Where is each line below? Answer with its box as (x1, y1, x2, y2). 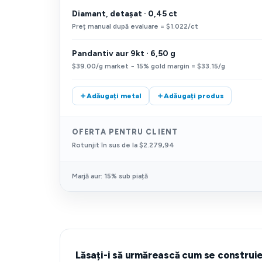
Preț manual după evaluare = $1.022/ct (72, 22, 198, 30)
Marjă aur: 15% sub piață (72, 172, 148, 180)
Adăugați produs (164, 92, 224, 100)
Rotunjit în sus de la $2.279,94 (72, 141, 174, 149)
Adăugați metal (87, 92, 142, 100)
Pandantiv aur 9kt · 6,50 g (72, 49, 175, 58)
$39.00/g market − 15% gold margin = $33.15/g (72, 62, 225, 70)
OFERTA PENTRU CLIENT (72, 127, 178, 136)
